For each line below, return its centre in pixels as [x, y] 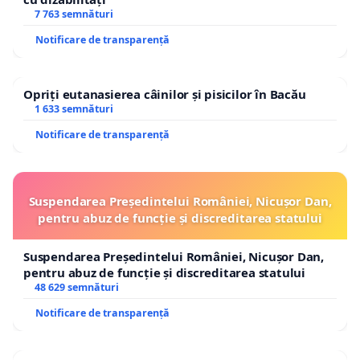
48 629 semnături [76, 287]
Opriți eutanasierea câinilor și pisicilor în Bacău [165, 94]
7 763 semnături [74, 14]
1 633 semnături [74, 108]
